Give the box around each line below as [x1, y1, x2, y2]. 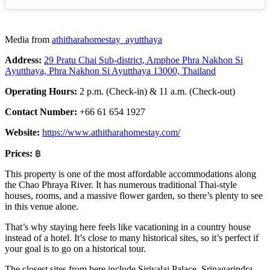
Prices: [5, 148, 35, 159]
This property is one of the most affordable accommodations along [5, 169, 256, 180]
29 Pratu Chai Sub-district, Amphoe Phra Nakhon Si [44, 55, 243, 66]
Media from [5, 34, 52, 45]
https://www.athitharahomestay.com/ [42, 127, 180, 138]
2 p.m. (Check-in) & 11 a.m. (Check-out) [80, 86, 235, 97]
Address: [5, 55, 42, 66]
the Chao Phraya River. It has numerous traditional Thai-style [5, 180, 237, 190]
